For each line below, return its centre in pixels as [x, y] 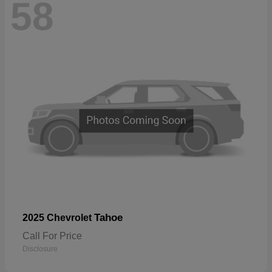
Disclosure [40, 249]
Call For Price [52, 236]
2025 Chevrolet [58, 218]
